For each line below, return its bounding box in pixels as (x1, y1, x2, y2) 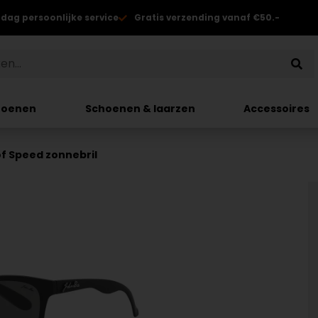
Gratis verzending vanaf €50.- (134, 11, 280, 23)
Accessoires (243, 101, 310, 116)
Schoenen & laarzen (84, 101, 195, 116)
